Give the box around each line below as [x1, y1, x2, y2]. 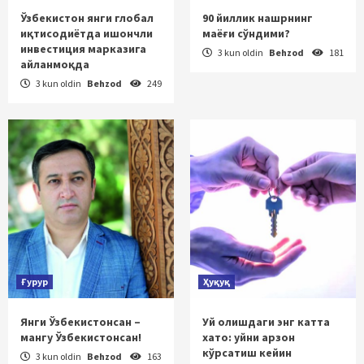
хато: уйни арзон [202, 330, 295, 345]
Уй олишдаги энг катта [202, 314, 330, 330]
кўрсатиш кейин [202, 345, 292, 361]
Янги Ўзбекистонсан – [20, 314, 141, 330]
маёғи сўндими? [202, 26, 290, 41]
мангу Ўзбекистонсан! [20, 330, 141, 345]
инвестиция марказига [20, 41, 146, 57]
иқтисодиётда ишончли [20, 26, 153, 41]
